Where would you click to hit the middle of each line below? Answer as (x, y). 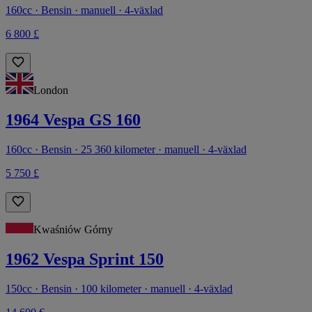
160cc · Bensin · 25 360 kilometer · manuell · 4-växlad (126, 149)
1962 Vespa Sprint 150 (85, 259)
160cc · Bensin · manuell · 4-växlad (84, 10)
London (51, 90)
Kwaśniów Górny (73, 229)
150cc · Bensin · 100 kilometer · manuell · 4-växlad (119, 288)
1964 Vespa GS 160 (73, 119)
